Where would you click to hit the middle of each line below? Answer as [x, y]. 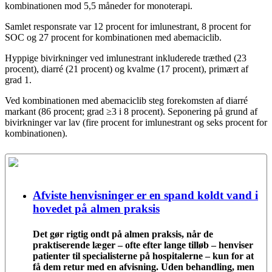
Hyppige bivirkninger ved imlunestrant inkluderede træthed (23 [126, 58]
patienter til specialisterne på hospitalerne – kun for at [143, 256]
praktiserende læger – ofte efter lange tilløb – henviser [143, 245]
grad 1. [19, 80]
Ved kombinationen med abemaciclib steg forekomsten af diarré [126, 100]
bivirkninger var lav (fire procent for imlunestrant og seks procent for [136, 122]
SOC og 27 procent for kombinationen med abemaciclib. [114, 37]
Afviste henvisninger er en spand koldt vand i [145, 195]
